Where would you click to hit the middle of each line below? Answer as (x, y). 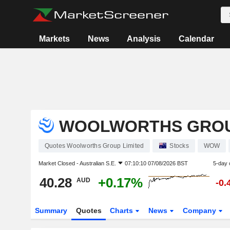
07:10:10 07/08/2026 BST (156, 163)
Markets (55, 39)
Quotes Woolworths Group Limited (94, 146)
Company (201, 210)
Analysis (144, 39)
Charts (123, 210)
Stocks (179, 146)
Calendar (196, 39)
